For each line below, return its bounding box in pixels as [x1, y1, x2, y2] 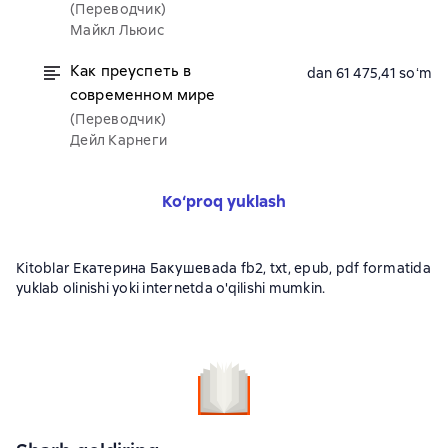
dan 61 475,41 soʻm [306, 64, 432, 82]
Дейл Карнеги [70, 131, 167, 149]
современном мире [70, 85, 216, 105]
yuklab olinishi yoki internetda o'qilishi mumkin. [16, 279, 326, 297]
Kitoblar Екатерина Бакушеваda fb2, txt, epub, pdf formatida [16, 259, 431, 277]
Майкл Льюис [70, 21, 164, 39]
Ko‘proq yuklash [162, 191, 286, 212]
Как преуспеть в [70, 61, 192, 81]
